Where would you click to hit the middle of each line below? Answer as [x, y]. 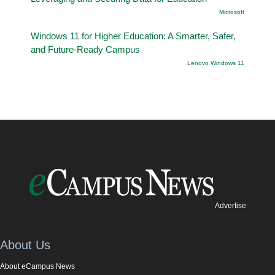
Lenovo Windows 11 [216, 63]
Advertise [230, 205]
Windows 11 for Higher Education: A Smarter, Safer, [133, 36]
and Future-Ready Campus [85, 49]
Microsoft [232, 12]
